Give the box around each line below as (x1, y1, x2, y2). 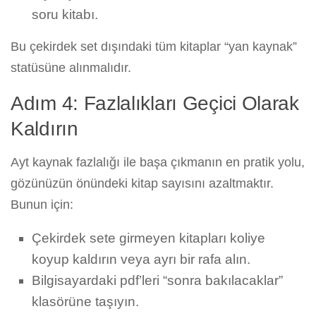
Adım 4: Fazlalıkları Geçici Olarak (11, 92, 299, 115)
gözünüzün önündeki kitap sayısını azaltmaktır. (11, 176, 274, 191)
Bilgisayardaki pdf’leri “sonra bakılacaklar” (32, 273, 283, 288)
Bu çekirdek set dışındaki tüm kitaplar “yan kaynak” (11, 39, 297, 54)
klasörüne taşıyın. (32, 294, 139, 310)
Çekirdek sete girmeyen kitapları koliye (32, 231, 265, 246)
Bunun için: (11, 197, 73, 212)
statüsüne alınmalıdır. (11, 61, 131, 75)
